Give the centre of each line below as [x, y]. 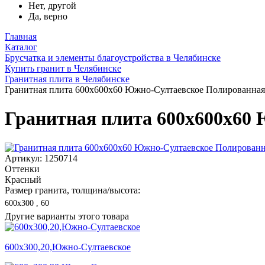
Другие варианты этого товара [67, 216]
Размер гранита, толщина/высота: [72, 190]
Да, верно [48, 16]
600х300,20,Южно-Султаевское [68, 247]
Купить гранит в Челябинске [63, 68]
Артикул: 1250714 [41, 158]
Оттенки [22, 169]
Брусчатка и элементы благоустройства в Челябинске [113, 58]
